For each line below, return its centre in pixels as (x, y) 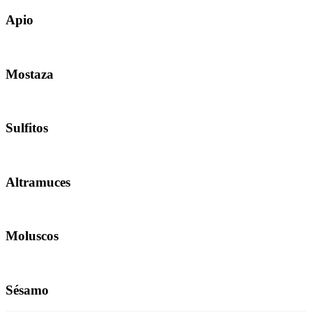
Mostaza (30, 74)
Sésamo (27, 290)
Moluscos (32, 236)
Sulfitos (27, 128)
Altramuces (38, 182)
